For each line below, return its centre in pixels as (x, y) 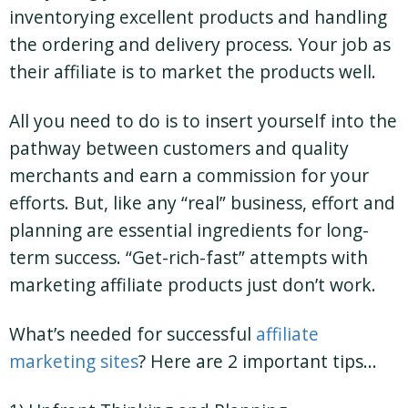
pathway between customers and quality (179, 148)
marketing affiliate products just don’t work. (193, 284)
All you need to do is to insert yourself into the (203, 120)
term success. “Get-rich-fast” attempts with (189, 257)
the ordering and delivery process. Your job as (200, 44)
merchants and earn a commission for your (189, 175)
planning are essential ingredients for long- (189, 229)
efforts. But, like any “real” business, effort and (202, 202)
